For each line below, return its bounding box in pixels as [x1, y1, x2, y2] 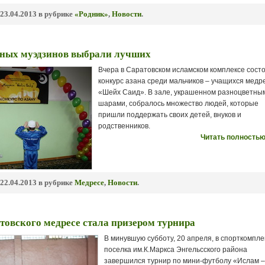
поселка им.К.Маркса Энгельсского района [104, 245, 247, 254]
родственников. [98, 122, 150, 130]
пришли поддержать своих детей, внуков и [98, 111, 241, 119]
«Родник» [75, 9, 108, 18]
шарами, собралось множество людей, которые [98, 99, 258, 108]
